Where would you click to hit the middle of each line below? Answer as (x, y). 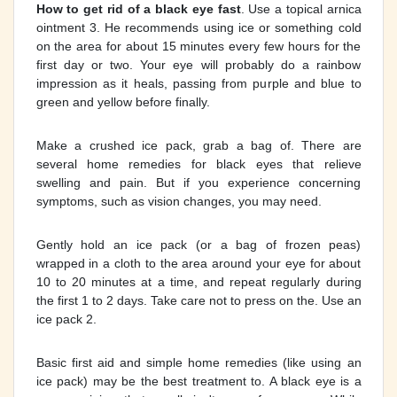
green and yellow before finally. (123, 101)
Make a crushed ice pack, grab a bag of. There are (198, 145)
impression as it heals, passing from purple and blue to (198, 83)
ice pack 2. (66, 319)
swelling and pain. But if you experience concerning (198, 182)
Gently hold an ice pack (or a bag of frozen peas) (198, 244)
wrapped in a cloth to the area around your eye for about (198, 263)
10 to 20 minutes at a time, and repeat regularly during (198, 281)
